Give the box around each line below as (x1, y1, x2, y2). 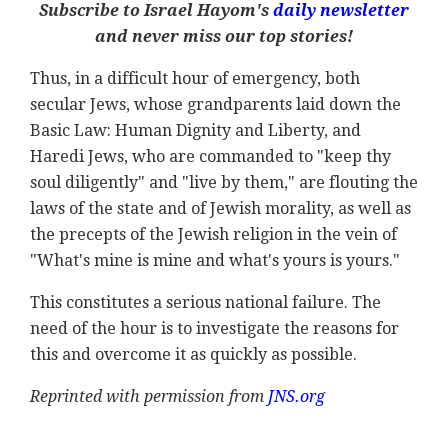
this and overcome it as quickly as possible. (30, 345, 357, 365)
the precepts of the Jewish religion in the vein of (30, 225, 397, 245)
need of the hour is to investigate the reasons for (30, 319, 399, 339)
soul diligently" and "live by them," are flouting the (30, 173, 418, 193)
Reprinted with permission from (30, 387, 264, 407)
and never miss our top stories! (95, 27, 353, 47)
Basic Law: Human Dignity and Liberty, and (30, 121, 361, 141)
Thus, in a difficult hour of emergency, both (30, 69, 360, 89)
